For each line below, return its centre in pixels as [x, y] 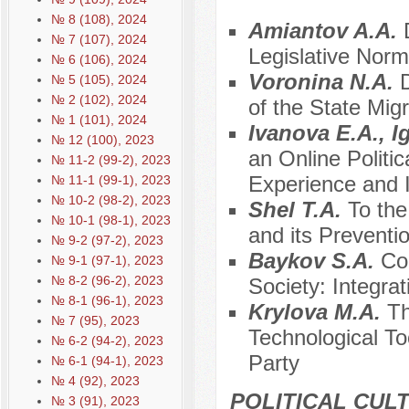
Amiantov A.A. [325, 31]
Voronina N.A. [324, 82]
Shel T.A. [298, 210]
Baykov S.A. [314, 261]
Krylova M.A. [317, 312]
